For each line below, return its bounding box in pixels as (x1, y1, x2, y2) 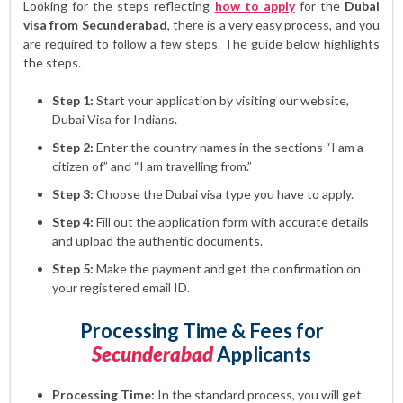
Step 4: (52, 214, 94, 229)
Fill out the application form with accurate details (94, 214, 369, 229)
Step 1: (52, 93, 94, 108)
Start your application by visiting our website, (94, 93, 349, 108)
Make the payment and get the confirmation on (94, 261, 361, 276)
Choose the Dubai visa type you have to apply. (94, 186, 354, 201)
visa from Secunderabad (23, 17, 167, 32)
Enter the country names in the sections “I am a (94, 139, 363, 155)
